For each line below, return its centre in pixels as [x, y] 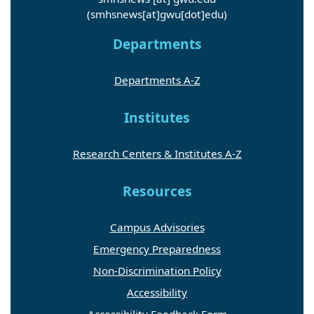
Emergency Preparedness [157, 249]
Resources [157, 192]
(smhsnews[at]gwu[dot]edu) [157, 14]
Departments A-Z [157, 80]
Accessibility [157, 293]
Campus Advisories [157, 227]
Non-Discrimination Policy [157, 271]
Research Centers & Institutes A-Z [157, 154]
